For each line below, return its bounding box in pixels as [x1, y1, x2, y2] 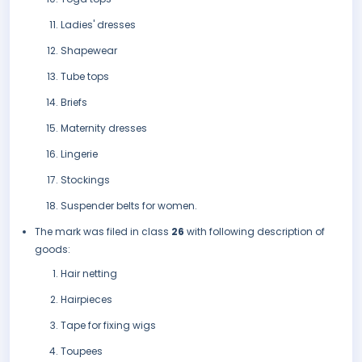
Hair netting [61, 267, 117, 281]
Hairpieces [61, 293, 112, 307]
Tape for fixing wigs [61, 318, 156, 333]
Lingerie [61, 147, 98, 162]
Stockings [61, 173, 110, 187]
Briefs [61, 95, 87, 110]
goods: [35, 242, 70, 257]
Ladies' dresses [61, 18, 136, 32]
